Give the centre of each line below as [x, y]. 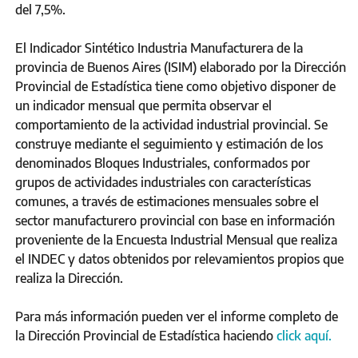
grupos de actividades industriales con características [163, 182]
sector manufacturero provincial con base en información [175, 220]
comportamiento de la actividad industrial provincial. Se [171, 124]
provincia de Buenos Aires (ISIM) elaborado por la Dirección [181, 67]
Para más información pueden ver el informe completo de [177, 316]
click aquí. [304, 335]
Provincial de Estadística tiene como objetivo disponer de [175, 86]
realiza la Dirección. [69, 278]
